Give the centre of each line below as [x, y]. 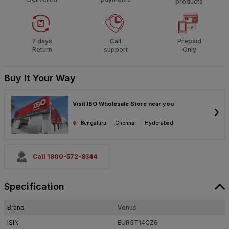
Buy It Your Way [40, 78]
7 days [42, 41]
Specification [34, 187]
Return [42, 50]
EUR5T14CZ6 [138, 223]
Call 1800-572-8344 [65, 156]
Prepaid [189, 41]
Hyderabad [159, 123]
